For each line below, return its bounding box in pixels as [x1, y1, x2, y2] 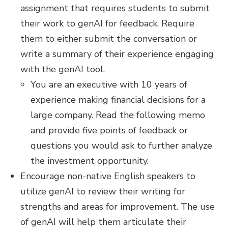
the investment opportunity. [31, 155, 149, 167]
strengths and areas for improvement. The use [20, 201, 215, 213]
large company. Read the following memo [31, 109, 205, 121]
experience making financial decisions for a [31, 94, 206, 106]
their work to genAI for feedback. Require [20, 17, 194, 30]
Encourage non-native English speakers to [20, 170, 195, 182]
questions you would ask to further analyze [31, 139, 212, 152]
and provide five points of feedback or [31, 124, 188, 136]
